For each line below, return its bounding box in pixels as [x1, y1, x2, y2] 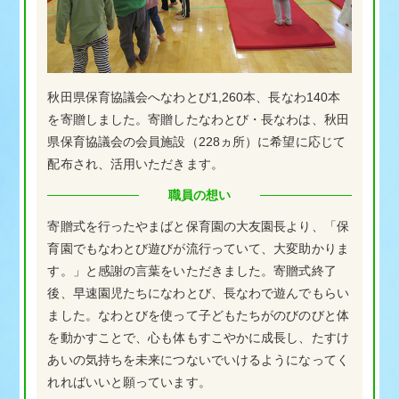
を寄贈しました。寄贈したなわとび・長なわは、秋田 [47, 112, 349, 127]
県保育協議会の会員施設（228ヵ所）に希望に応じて [47, 134, 346, 150]
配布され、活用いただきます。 [47, 157, 224, 172]
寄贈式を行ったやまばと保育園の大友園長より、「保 [47, 219, 349, 234]
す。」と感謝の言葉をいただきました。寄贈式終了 [47, 264, 337, 279]
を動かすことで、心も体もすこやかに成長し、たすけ [47, 330, 349, 346]
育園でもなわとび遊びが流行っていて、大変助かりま [47, 241, 349, 256]
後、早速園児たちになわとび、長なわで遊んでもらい [47, 286, 349, 301]
